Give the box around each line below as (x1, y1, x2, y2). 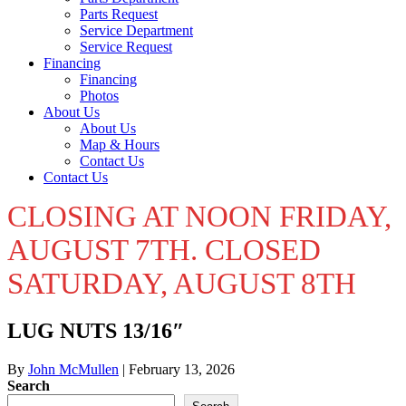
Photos (80, 88, 119, 103)
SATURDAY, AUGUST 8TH (7, 267, 356, 300)
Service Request (80, 39, 172, 54)
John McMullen (28, 361, 119, 377)
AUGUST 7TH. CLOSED (7, 234, 321, 266)
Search (7, 377, 50, 393)
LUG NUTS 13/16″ (7, 318, 184, 343)
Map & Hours (80, 137, 159, 152)
